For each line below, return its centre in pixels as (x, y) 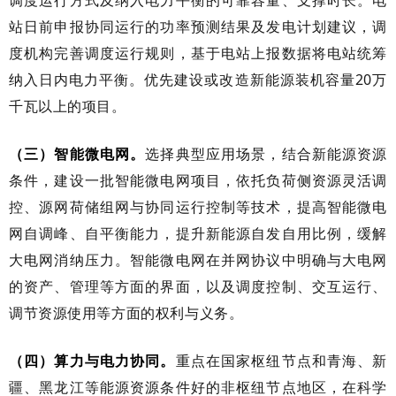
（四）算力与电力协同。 (92, 360)
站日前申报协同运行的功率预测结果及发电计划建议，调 (198, 26)
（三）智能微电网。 (77, 153)
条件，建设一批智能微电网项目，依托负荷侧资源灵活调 (198, 180)
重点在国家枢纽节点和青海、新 (282, 360)
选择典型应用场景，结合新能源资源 (267, 153)
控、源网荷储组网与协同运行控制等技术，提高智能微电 (198, 206)
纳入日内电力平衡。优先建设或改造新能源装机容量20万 (198, 79)
